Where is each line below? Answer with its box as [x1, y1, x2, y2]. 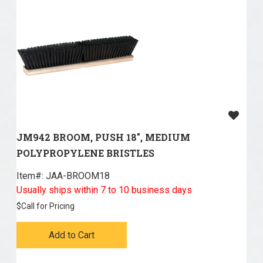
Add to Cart [48, 230, 95, 241]
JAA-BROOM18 [43, 170, 110, 182]
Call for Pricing [21, 201, 75, 211]
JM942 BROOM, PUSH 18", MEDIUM [16, 131, 190, 144]
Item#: [16, 170, 43, 182]
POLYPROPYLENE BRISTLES [16, 147, 154, 160]
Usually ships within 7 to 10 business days [16, 184, 192, 196]
